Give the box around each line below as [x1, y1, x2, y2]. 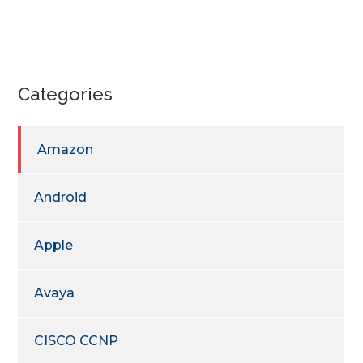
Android [34, 189, 88, 205]
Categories [18, 83, 113, 105]
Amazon [37, 141, 94, 157]
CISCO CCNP [34, 332, 119, 348]
